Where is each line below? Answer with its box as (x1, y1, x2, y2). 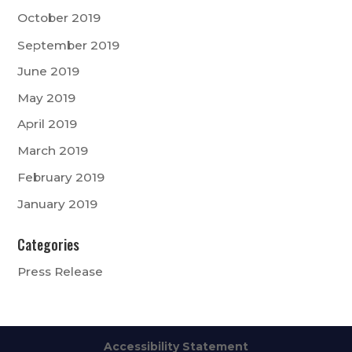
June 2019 (17, 63, 80, 79)
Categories (17, 233, 80, 255)
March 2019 (17, 143, 89, 159)
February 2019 (17, 170, 105, 185)
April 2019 (17, 116, 78, 132)
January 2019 (17, 196, 98, 211)
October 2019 (17, 10, 101, 26)
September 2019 (17, 38, 120, 53)
